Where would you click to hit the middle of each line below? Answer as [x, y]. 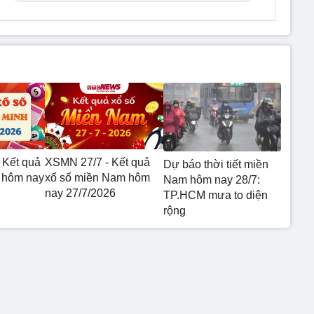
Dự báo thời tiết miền [216, 165]
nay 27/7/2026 [80, 193]
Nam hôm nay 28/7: [211, 180]
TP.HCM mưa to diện [215, 196]
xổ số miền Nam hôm [97, 177]
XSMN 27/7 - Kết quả [97, 162]
